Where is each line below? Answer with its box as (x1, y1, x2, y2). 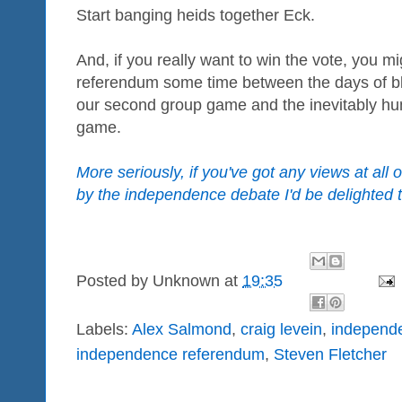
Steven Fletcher (274, 345, 387, 364)
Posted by (76, 271, 153, 290)
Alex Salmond (132, 320, 232, 339)
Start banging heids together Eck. (76, 6, 315, 25)
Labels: (76, 320, 132, 339)
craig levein (240, 320, 322, 339)
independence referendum (76, 345, 265, 364)
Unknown (153, 271, 220, 290)
